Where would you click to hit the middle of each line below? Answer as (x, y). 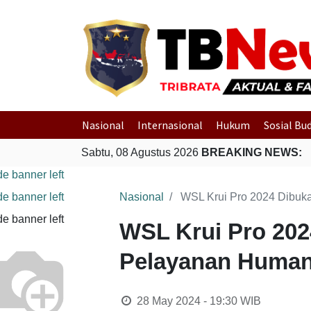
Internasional (170, 125)
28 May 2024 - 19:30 (187, 301)
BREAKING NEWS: (252, 152)
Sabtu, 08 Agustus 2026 (141, 152)
